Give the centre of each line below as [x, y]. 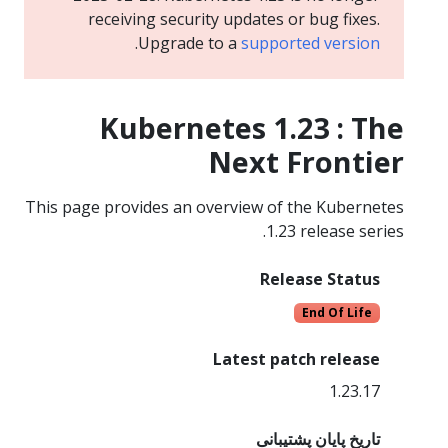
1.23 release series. [335, 230]
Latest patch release [296, 358]
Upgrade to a [189, 42]
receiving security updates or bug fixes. [234, 18]
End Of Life [337, 312]
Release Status [320, 278]
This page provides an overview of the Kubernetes [214, 206]
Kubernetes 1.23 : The [251, 127]
